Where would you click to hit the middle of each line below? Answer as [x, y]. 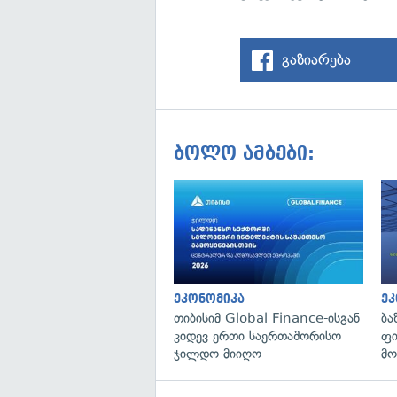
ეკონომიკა [209, 299]
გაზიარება [317, 59]
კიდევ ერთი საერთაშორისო [257, 335]
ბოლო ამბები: [244, 153]
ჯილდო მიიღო [218, 353]
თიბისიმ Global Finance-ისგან [267, 318]
